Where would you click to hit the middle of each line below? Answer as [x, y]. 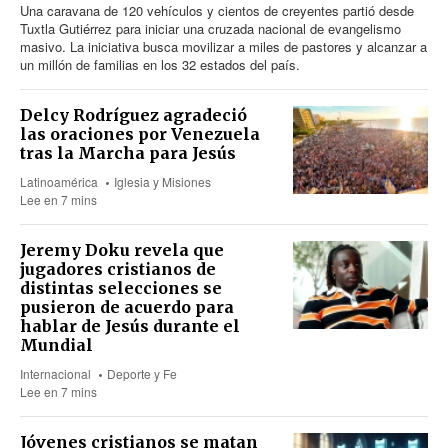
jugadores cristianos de [118, 268]
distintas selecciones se [121, 287]
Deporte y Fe [142, 373]
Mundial [56, 344]
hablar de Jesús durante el [130, 325]
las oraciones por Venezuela [140, 133]
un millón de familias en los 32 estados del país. [160, 64]
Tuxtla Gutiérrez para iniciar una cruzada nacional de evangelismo [210, 28]
